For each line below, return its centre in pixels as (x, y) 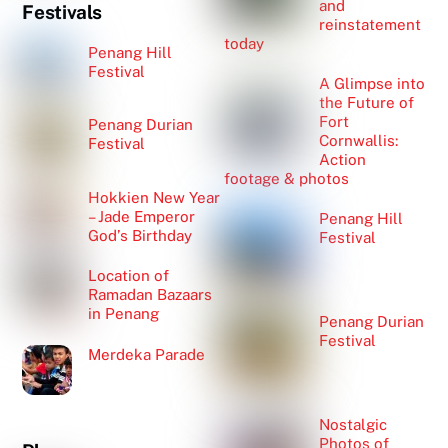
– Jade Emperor (141, 217)
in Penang (123, 314)
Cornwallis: (359, 140)
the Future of (367, 102)
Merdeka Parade (146, 354)
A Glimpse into (372, 83)
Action (343, 159)
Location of (128, 276)
